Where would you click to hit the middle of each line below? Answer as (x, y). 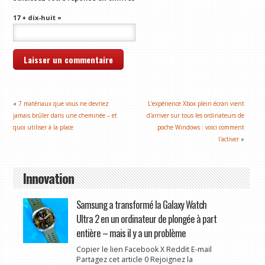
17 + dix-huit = (38, 17)
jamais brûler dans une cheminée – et (65, 116)
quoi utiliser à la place (43, 127)
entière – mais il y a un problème (131, 233)
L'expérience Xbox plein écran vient (196, 104)
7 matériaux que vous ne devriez (64, 104)
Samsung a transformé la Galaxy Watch (141, 205)
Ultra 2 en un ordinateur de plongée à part (146, 219)
